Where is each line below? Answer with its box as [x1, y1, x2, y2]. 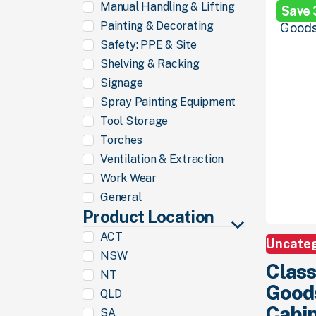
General [100, 190, 142, 204]
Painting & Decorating [100, 19, 214, 32]
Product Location [83, 207, 214, 226]
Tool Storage [100, 114, 168, 128]
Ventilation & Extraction [100, 152, 224, 166]
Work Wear [100, 171, 157, 185]
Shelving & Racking [100, 57, 200, 71]
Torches [100, 133, 142, 147]
